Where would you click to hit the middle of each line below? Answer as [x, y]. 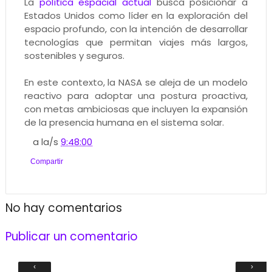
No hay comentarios [63, 208]
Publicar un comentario [71, 237]
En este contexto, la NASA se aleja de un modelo [136, 82]
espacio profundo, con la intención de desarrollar [136, 29]
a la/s [47, 142]
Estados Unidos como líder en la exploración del [136, 15]
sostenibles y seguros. [74, 55]
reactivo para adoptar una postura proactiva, [136, 95]
